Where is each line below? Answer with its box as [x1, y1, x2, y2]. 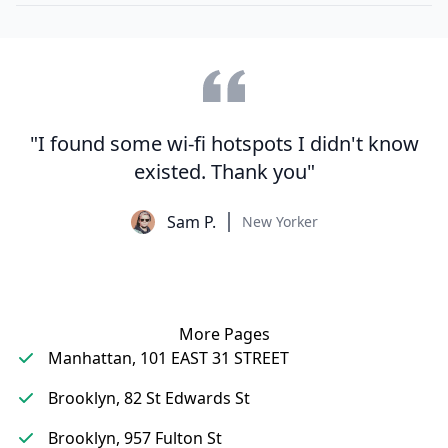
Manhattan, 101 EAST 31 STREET [48, 347, 289, 369]
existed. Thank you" [133, 158, 315, 185]
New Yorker [241, 212, 318, 231]
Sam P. [166, 211, 216, 233]
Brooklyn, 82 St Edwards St [48, 387, 250, 409]
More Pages [178, 323, 270, 345]
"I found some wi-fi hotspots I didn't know [29, 130, 419, 157]
